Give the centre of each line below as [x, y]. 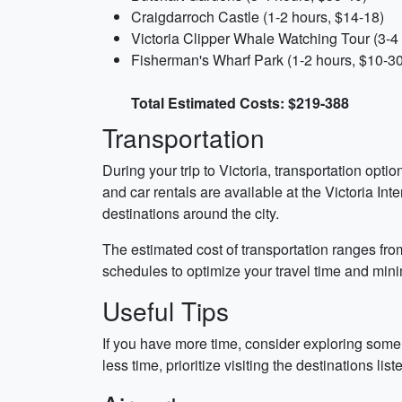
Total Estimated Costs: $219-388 [240, 103]
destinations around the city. [191, 213]
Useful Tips [166, 310]
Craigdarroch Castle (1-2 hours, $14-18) [258, 17]
